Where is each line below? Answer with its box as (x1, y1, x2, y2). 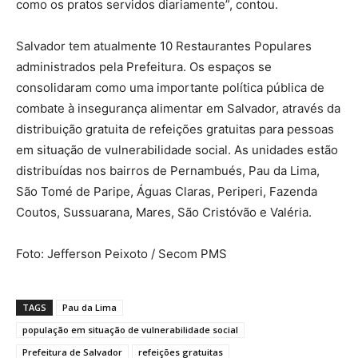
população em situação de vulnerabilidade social (22, 324, 238, 336)
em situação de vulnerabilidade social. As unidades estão (16, 142, 338, 158)
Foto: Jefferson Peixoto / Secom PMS (16, 246, 227, 262)
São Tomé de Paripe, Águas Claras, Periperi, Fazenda (16, 184, 317, 200)
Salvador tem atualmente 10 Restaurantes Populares (16, 38, 312, 54)
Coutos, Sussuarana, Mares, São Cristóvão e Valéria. (16, 205, 312, 221)
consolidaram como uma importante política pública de (16, 80, 324, 96)
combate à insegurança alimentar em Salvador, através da (16, 101, 340, 117)
